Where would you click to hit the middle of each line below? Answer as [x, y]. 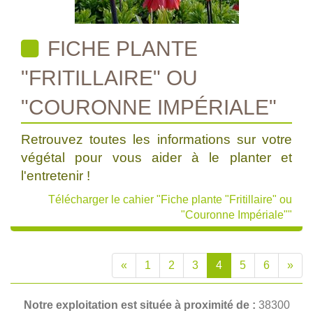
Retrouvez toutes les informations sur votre [156, 139]
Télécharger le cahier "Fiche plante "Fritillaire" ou [170, 199]
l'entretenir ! [56, 176]
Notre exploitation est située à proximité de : [141, 305]
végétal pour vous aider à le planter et [156, 158]
